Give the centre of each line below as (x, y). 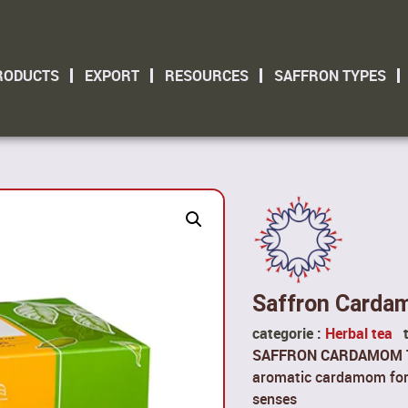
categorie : (287, 333)
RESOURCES (206, 76)
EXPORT (112, 76)
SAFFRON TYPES (330, 76)
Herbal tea (359, 333)
